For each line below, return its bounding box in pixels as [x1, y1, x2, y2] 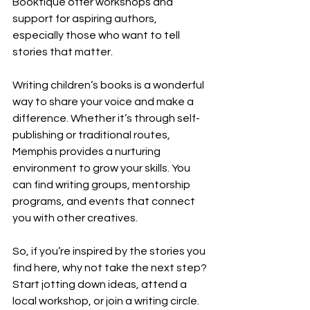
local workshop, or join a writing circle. [12, 295, 201, 307]
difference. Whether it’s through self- [12, 112, 200, 124]
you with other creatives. [12, 212, 138, 224]
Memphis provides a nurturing [12, 145, 163, 157]
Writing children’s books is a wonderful [12, 79, 206, 91]
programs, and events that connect [12, 195, 197, 207]
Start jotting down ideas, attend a [12, 278, 189, 290]
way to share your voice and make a [12, 95, 196, 107]
